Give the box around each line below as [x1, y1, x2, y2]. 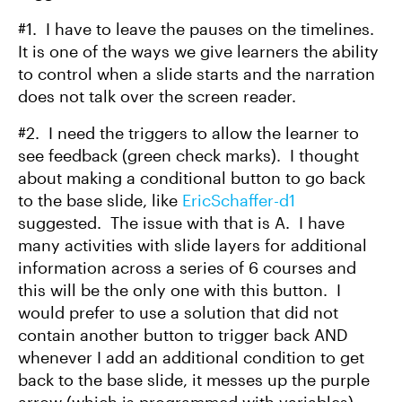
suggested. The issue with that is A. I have [18, 213, 345, 232]
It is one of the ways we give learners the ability [18, 41, 379, 61]
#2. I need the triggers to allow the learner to [18, 123, 359, 143]
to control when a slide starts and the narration [18, 64, 375, 83]
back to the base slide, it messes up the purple [18, 370, 370, 389]
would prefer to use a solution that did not [18, 302, 338, 322]
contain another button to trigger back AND [18, 325, 348, 345]
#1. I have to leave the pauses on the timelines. [18, 19, 374, 39]
